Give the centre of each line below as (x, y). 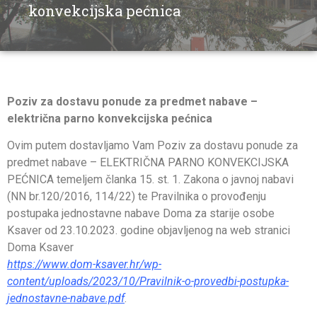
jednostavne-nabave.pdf (66, 299)
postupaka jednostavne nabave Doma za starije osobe (141, 214)
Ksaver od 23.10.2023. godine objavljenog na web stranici (149, 231)
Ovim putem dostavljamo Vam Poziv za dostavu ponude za (152, 146)
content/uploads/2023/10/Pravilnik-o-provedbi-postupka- (148, 282)
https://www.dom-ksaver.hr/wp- (84, 265)
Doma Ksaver (40, 248)
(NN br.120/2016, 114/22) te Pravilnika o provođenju (137, 197)
